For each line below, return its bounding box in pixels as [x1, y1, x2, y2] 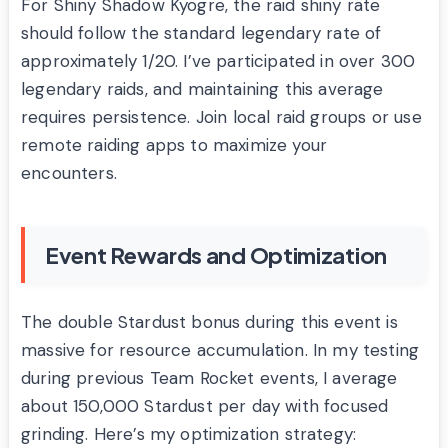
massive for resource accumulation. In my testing [21, 339, 420, 362]
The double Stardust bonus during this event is [21, 311, 398, 334]
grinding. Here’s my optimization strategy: [21, 423, 357, 446]
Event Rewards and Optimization [45, 241, 387, 270]
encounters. [21, 162, 117, 185]
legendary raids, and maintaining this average [21, 78, 384, 101]
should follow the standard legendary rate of [21, 22, 382, 45]
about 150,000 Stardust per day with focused [21, 395, 389, 418]
